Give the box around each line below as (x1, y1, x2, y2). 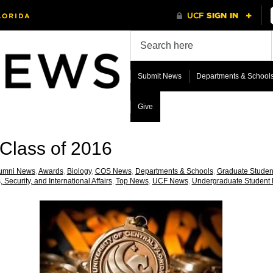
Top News (115, 176, 149, 185)
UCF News (152, 176, 188, 185)
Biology (66, 166, 91, 175)
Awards (38, 166, 63, 175)
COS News (94, 166, 132, 175)
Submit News (137, 72, 182, 80)
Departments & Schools (135, 166, 213, 175)
